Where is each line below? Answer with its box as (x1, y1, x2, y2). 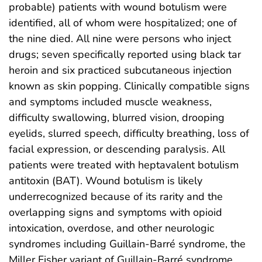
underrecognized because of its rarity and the (9, 189, 223, 204)
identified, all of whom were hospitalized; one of (9, 15, 237, 30)
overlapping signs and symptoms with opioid (9, 205, 222, 219)
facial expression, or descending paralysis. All (9, 142, 225, 156)
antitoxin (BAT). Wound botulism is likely (9, 173, 202, 188)
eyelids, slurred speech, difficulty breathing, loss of (9, 126, 249, 140)
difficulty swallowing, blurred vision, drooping (9, 110, 225, 125)
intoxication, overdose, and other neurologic (9, 220, 214, 235)
